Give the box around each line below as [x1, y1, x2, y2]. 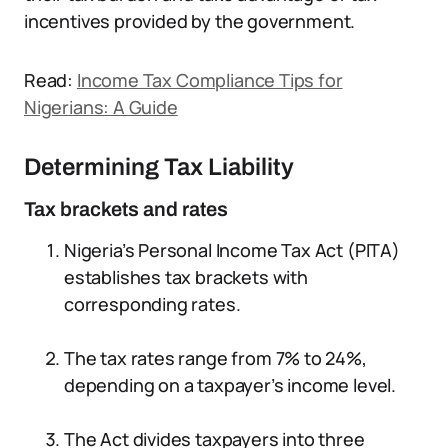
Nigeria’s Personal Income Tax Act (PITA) [64, 238, 400, 262]
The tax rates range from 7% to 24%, [64, 346, 367, 370]
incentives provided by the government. [24, 9, 356, 33]
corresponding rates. [64, 292, 241, 316]
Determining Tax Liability [24, 154, 294, 180]
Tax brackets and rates [24, 198, 228, 220]
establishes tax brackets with [64, 265, 308, 289]
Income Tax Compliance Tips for [76, 68, 343, 92]
